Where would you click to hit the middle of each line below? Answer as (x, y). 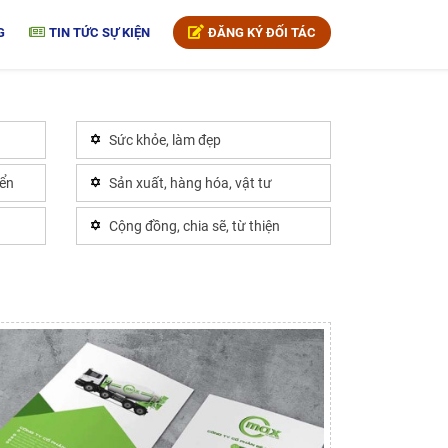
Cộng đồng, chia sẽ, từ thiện (194, 226)
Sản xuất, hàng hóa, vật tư (190, 183)
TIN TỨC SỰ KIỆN (97, 32)
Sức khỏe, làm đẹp (165, 140)
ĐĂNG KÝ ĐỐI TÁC (260, 32)
